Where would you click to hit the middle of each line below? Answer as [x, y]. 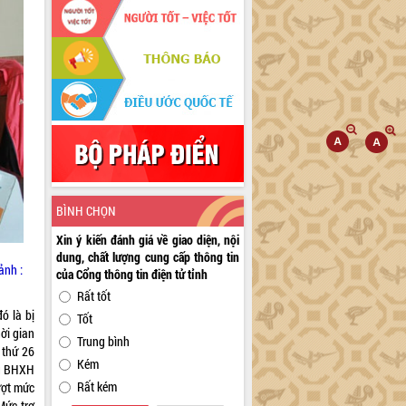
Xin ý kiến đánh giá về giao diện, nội [148, 239]
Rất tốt [94, 295]
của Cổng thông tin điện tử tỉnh [132, 274]
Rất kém [97, 386]
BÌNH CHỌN [87, 210]
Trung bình [104, 341]
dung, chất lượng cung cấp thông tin [148, 256]
